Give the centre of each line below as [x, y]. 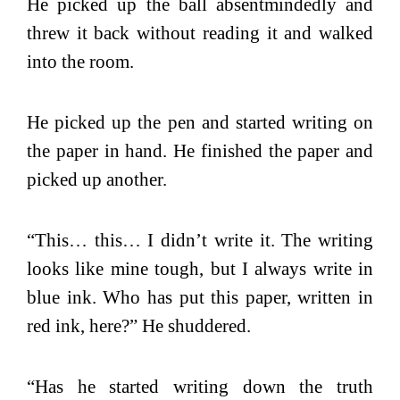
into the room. [80, 61]
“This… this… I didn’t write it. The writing [200, 240]
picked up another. [97, 179]
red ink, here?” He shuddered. [139, 325]
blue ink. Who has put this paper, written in [200, 297]
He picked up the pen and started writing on [200, 122]
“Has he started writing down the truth [200, 386]
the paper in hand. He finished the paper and [200, 150]
